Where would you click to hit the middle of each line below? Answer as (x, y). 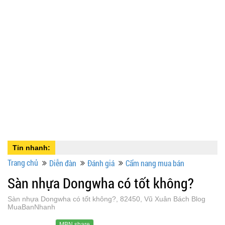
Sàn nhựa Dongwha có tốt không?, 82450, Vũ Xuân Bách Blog (106, 199)
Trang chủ (23, 163)
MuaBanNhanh (31, 207)
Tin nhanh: (31, 148)
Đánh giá (101, 163)
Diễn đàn (63, 163)
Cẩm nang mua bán (155, 163)
